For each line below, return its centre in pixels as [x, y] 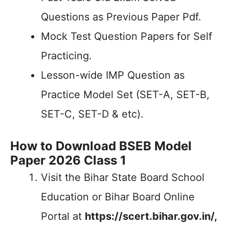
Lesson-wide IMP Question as [113, 75]
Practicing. [66, 56]
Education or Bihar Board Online [118, 197]
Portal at [63, 216]
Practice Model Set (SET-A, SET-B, [125, 95]
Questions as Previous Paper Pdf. [121, 17]
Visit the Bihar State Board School [123, 177]
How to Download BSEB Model [101, 146]
